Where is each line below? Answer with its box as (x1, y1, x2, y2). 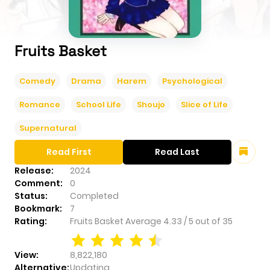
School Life (76, 98, 121, 110)
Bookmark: (14, 202, 62, 215)
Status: (14, 189, 48, 202)
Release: (14, 164, 54, 177)
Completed (70, 189, 119, 202)
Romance (19, 98, 60, 110)
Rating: (14, 215, 47, 227)
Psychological (162, 75, 222, 87)
